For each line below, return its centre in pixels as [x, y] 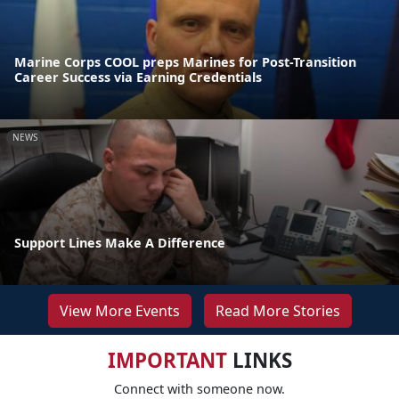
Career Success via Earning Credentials [138, 77]
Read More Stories [277, 310]
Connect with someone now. [199, 388]
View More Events [119, 310]
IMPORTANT [167, 360]
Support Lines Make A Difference [120, 242]
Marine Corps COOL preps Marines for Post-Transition [185, 61]
